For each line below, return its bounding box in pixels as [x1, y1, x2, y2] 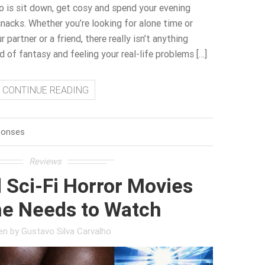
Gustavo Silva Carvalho [21, 225, 111, 237]
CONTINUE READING [2, 84, 89, 96]
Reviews [29, 156, 62, 167]
